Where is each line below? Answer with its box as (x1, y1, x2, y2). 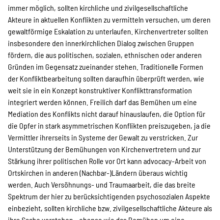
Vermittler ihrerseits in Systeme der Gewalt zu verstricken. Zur (8, 133, 198, 142)
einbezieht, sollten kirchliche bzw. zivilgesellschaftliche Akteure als (8, 203, 212, 213)
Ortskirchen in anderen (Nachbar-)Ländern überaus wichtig (8, 168, 188, 177)
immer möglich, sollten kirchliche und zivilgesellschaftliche (8, 3, 188, 12)
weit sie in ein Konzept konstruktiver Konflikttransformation (8, 85, 192, 95)
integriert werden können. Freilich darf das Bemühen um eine (8, 97, 197, 107)
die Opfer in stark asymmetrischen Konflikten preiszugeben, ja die (8, 121, 211, 130)
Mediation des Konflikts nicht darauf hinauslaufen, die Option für (8, 109, 205, 118)
